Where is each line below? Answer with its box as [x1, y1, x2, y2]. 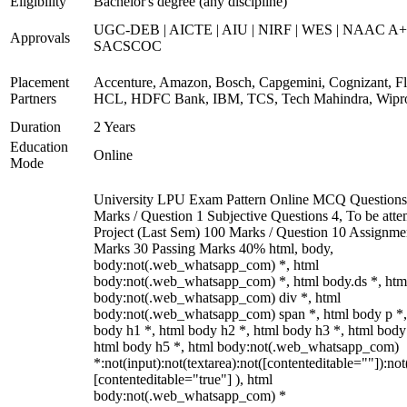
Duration [10, 119, 61, 134]
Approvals [10, 30, 70, 45]
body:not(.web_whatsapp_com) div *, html [94, 290, 341, 305]
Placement [10, 74, 69, 90]
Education [10, 139, 68, 154]
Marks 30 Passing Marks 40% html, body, [94, 241, 333, 256]
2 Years [94, 119, 135, 134]
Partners [10, 91, 56, 106]
